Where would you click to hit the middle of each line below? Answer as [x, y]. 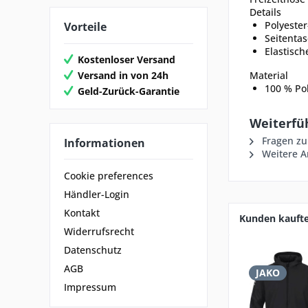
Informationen [104, 143]
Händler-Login [97, 195]
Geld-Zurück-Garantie [129, 91]
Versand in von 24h [123, 75]
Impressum [90, 287]
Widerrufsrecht [99, 232]
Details [265, 12]
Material [269, 75]
